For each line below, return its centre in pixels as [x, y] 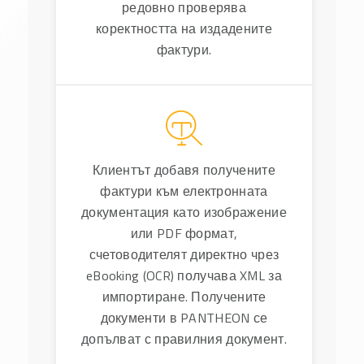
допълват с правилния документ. [184, 338]
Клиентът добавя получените [184, 169]
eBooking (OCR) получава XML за [184, 275]
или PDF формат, [184, 233]
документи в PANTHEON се [184, 317]
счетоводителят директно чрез [184, 254]
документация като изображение [184, 212]
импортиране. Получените [184, 296]
